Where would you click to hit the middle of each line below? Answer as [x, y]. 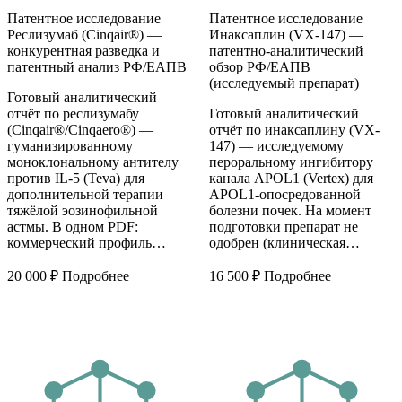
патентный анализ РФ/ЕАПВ [97, 67]
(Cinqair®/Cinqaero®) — [80, 130]
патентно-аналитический [286, 51]
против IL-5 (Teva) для [76, 179]
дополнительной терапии [85, 195]
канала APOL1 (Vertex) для [291, 179]
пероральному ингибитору [291, 162]
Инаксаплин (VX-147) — [286, 35]
